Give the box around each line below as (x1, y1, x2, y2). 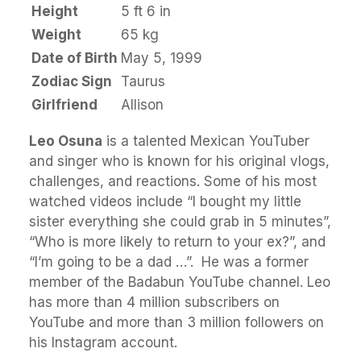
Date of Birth (31, 50, 118, 66)
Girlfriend (31, 97, 98, 113)
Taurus (121, 73, 165, 89)
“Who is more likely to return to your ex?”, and (29, 234, 326, 250)
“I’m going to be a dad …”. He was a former (29, 254, 309, 270)
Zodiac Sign (31, 73, 112, 89)
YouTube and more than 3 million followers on (29, 314, 324, 330)
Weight (31, 27, 81, 43)
